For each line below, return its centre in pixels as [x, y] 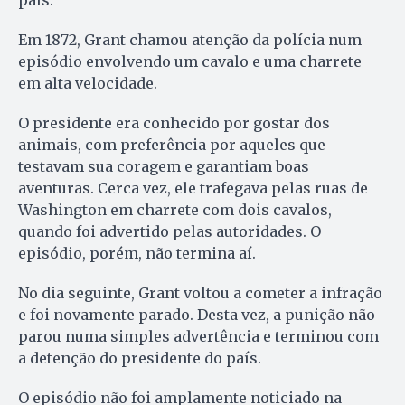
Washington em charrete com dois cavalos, [175, 209]
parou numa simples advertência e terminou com [198, 336]
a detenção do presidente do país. [140, 358]
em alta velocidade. [88, 83]
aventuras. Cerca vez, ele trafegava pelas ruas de [193, 188]
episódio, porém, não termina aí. [137, 253]
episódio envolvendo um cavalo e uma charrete [190, 61]
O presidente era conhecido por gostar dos [174, 122]
